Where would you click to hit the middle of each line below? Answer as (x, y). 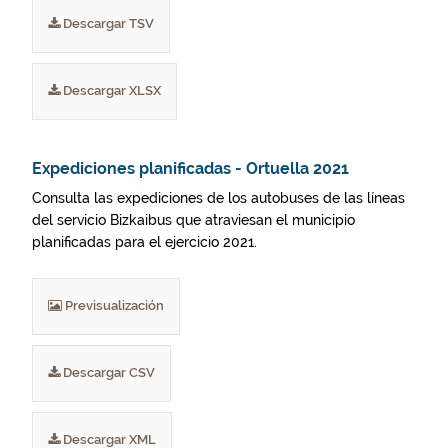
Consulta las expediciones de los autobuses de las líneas (218, 198)
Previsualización (113, 305)
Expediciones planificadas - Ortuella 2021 (190, 168)
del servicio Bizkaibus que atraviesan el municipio (193, 220)
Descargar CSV (107, 372)
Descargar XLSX (110, 90)
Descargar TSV (107, 23)
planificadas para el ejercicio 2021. (144, 242)
